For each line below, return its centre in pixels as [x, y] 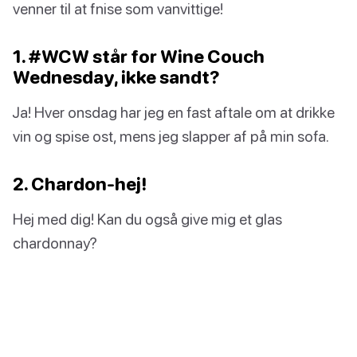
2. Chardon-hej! [80, 184]
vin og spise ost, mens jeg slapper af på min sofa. [171, 136]
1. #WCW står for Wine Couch [139, 57]
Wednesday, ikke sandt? [116, 77]
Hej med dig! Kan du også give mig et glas [147, 219]
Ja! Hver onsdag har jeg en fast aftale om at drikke [174, 112]
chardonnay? [55, 243]
